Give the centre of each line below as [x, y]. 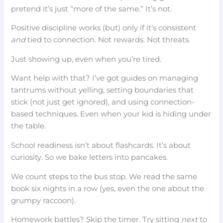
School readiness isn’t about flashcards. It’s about [101, 146]
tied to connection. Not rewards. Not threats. [108, 40]
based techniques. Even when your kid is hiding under [111, 114]
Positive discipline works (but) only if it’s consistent [104, 28]
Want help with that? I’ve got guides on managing [105, 78]
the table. [29, 126]
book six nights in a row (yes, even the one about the [108, 188]
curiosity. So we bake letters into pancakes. [90, 158]
